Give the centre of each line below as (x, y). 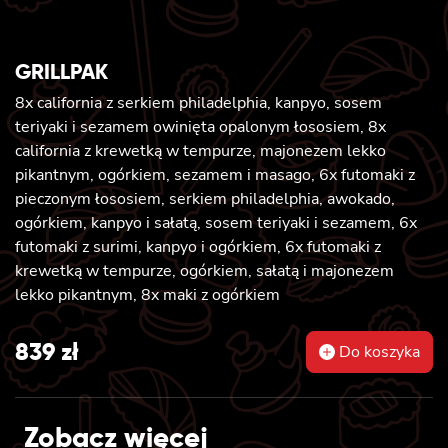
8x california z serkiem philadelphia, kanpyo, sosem (198, 102)
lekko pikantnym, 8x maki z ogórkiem (147, 294)
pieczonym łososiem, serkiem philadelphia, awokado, (205, 198)
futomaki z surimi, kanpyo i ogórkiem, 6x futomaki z (198, 246)
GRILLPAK (61, 71)
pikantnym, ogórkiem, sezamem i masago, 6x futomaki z (215, 174)
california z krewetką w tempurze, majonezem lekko (200, 150)
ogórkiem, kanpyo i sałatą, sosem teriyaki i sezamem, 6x (216, 222)
